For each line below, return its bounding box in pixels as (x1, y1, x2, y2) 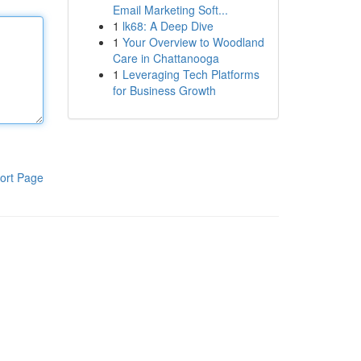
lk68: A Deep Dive (122, 18, 214, 34)
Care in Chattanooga (112, 50, 219, 66)
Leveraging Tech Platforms (122, 66, 259, 82)
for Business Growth (112, 82, 216, 98)
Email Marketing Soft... (112, 2, 228, 18)
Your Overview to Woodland (122, 34, 264, 50)
